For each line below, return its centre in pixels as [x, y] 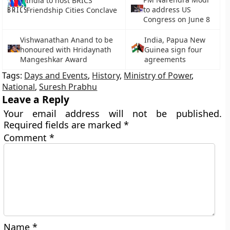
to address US [167, 9]
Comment [27, 138]
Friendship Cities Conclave [71, 10]
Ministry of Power [158, 75]
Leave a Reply [36, 99]
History [106, 75]
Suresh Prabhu [68, 87]
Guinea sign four [174, 50]
